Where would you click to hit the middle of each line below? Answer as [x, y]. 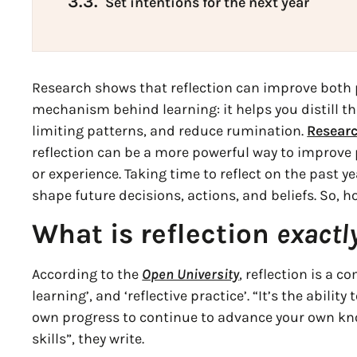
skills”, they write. [88, 339]
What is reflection [155, 234]
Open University [191, 275]
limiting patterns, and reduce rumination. [170, 131]
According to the [87, 275]
